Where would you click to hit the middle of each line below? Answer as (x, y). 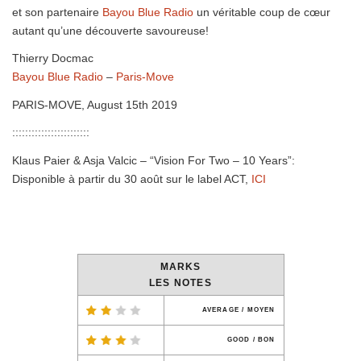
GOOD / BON (251, 340)
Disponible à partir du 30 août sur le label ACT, (132, 178)
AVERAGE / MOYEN (239, 310)
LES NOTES (180, 283)
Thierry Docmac (53, 58)
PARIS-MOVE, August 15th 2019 (95, 104)
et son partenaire (57, 12)
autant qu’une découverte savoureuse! (110, 30)
